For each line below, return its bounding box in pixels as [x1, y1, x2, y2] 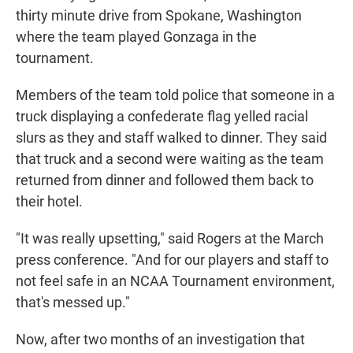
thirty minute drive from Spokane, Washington [16, 7, 302, 24]
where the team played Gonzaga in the [16, 28, 257, 46]
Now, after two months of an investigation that [16, 331, 305, 348]
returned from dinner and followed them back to [16, 172, 314, 189]
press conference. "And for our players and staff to [16, 251, 329, 269]
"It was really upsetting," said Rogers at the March [16, 230, 324, 247]
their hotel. [16, 193, 83, 210]
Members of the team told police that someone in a [16, 87, 335, 104]
